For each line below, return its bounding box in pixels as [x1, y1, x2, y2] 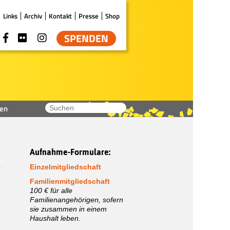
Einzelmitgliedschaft [30, 163, 101, 171]
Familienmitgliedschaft [30, 177, 110, 185]
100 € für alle [30, 186, 72, 195]
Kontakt [49, 11, 72, 21]
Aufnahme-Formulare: [30, 147, 110, 157]
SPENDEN [64, 30, 108, 46]
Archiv [24, 11, 42, 21]
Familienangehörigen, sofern [30, 196, 123, 204]
